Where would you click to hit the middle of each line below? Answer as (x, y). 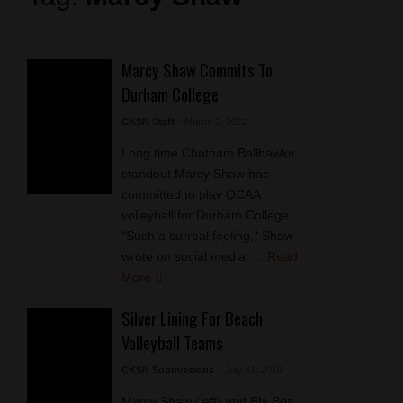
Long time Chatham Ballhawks (207, 153)
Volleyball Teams (172, 343)
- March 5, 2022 (213, 121)
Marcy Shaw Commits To (197, 70)
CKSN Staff (148, 121)
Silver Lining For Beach (192, 318)
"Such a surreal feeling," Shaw (207, 236)
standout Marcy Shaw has (195, 174)
